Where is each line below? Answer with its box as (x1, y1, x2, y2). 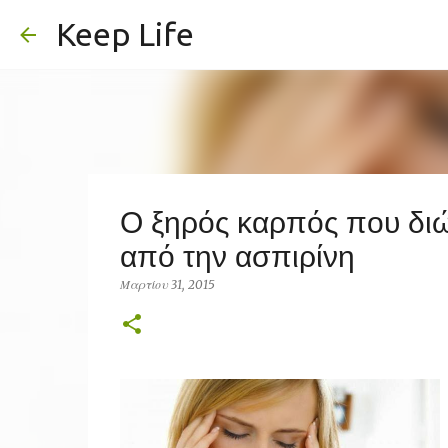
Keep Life (56, 16, 194, 52)
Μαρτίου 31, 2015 (119, 277, 215, 292)
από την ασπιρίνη (119, 240, 355, 273)
